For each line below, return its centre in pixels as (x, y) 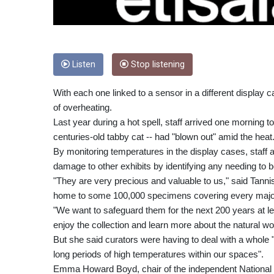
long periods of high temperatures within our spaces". (158, 254)
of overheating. (83, 107)
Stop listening (157, 64)
